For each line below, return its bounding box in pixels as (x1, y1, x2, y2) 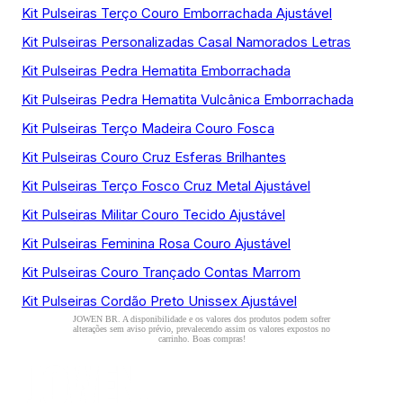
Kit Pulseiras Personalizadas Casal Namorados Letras (22, 33, 351, 50)
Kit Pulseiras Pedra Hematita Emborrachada (22, 62, 291, 79)
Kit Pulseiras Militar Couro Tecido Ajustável (22, 206, 285, 223)
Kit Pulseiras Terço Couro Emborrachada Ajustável (22, 4, 332, 22)
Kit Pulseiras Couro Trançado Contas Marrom (22, 264, 300, 281)
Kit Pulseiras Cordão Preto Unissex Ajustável (22, 292, 297, 309)
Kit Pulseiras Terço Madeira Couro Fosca (22, 120, 274, 137)
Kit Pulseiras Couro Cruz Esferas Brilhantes (22, 148, 286, 166)
